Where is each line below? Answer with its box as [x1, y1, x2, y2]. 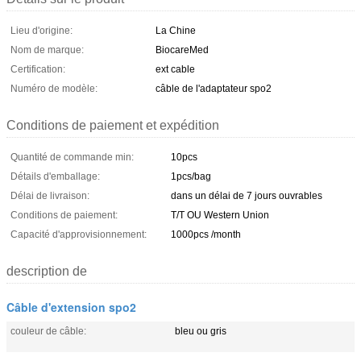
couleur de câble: [10, 325, 86, 337]
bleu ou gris [175, 325, 226, 337]
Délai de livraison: [10, 189, 89, 201]
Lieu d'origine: [10, 24, 73, 36]
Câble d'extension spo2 [6, 298, 136, 315]
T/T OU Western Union [171, 209, 269, 221]
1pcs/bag [171, 170, 211, 182]
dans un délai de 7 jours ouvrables [171, 189, 322, 201]
